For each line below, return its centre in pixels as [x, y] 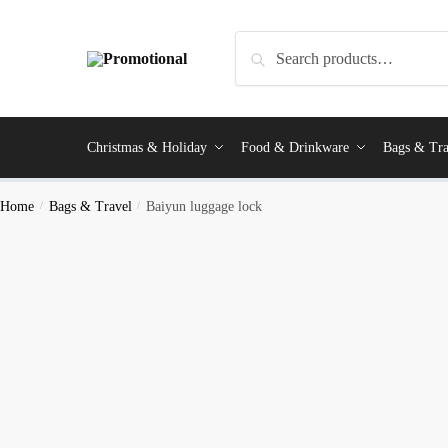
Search [262, 44]
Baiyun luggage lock [204, 206]
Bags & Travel [90, 206]
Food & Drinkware [294, 147]
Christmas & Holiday [147, 147]
